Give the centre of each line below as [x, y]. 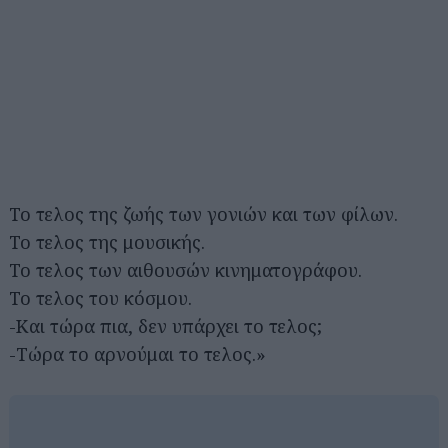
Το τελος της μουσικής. [109, 241]
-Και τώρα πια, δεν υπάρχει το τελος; [165, 325]
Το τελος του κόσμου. [103, 297]
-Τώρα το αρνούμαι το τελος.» [137, 353]
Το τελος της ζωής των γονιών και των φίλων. [206, 213]
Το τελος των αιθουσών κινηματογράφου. [188, 269]
